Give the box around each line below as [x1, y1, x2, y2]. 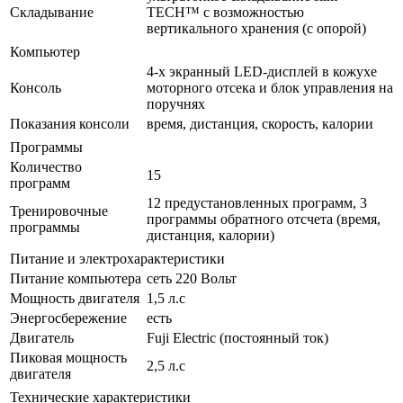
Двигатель [10, 329, 74, 345]
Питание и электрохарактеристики [10, 250, 225, 266]
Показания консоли [10, 115, 130, 131]
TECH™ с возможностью [147, 4, 304, 20]
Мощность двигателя [10, 290, 139, 306]
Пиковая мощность [10, 349, 127, 365]
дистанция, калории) [147, 227, 274, 243]
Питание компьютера [10, 270, 141, 286]
